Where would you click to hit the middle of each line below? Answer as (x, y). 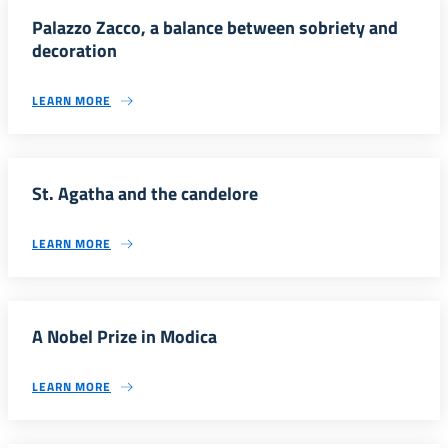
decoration (74, 50)
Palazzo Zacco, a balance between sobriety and (215, 27)
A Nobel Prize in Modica (124, 336)
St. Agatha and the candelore (145, 193)
